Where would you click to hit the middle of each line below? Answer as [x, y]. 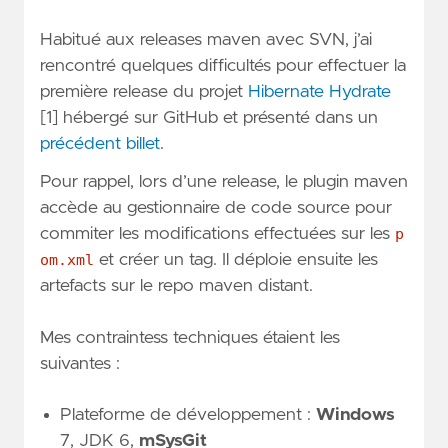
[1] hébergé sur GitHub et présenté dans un [209, 117]
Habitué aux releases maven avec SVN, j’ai [206, 39]
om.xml [67, 260]
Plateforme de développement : [188, 414]
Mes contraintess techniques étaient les [190, 338]
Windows [355, 414]
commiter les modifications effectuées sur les [217, 234]
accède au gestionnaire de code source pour [216, 208]
